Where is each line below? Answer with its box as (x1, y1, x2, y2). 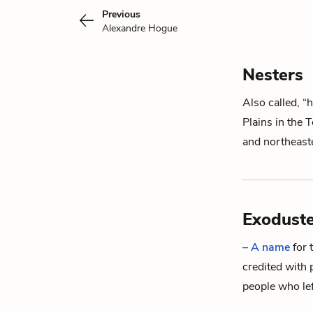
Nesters (242, 64, 303, 86)
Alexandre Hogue (102, 22, 177, 35)
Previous (102, 8, 140, 21)
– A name (242, 240, 293, 255)
